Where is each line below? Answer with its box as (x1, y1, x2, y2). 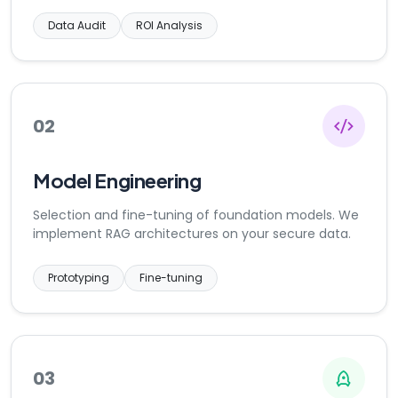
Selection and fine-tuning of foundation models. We (33, 206, 359, 224)
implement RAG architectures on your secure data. (33, 225, 351, 243)
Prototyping (48, 270, 109, 285)
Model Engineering (33, 168, 202, 193)
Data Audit (48, 18, 106, 33)
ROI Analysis (136, 18, 203, 33)
